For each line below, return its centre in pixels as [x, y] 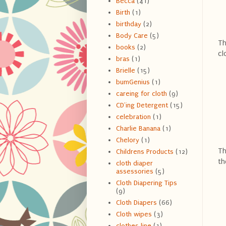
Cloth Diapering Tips [146, 183]
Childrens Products [145, 152]
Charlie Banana [138, 129]
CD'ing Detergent [142, 105]
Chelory [127, 140]
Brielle [125, 71]
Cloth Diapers [136, 203]
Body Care [132, 36]
